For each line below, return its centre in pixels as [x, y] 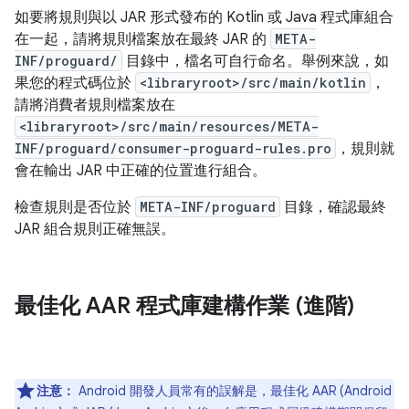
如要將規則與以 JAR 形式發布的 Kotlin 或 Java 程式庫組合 [204, 17]
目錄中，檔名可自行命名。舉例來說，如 [256, 61]
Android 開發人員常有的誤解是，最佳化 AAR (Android [233, 391]
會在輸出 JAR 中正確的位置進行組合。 [141, 171]
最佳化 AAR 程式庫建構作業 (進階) [184, 306]
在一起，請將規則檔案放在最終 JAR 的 [142, 39]
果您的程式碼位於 [75, 83]
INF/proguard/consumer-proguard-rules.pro [173, 148]
